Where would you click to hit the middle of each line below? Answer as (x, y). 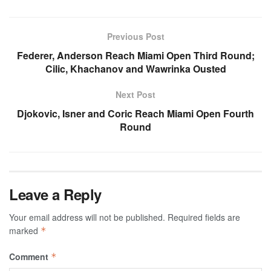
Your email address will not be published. (87, 217)
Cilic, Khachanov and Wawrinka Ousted (135, 68)
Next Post (135, 94)
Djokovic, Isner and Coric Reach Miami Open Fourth (135, 113)
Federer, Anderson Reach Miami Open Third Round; (135, 55)
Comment (30, 256)
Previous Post (135, 36)
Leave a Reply (55, 194)
